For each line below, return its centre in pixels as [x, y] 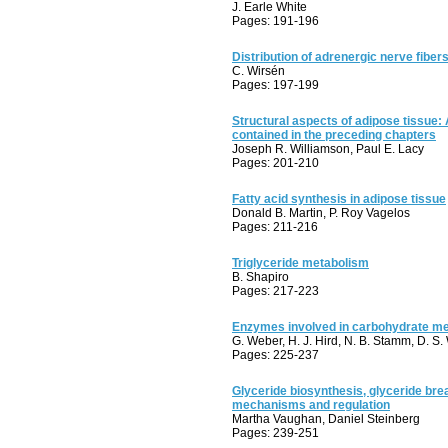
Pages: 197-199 [275, 85]
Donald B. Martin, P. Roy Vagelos [321, 213]
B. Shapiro [260, 277]
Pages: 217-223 [275, 291]
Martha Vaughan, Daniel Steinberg [326, 419]
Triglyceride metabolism [300, 263]
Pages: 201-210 [275, 163]
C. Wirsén [258, 71]
